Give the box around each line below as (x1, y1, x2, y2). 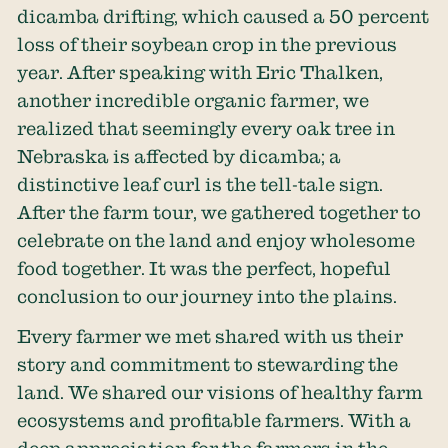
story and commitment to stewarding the (17, 354, 399, 375)
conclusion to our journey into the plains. (17, 285, 398, 306)
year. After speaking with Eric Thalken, (17, 61, 384, 82)
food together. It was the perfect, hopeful (17, 257, 392, 278)
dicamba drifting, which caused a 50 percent (17, 5, 430, 26)
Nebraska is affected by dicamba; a (17, 145, 342, 166)
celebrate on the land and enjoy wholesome (17, 229, 416, 250)
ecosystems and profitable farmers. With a (17, 410, 412, 431)
